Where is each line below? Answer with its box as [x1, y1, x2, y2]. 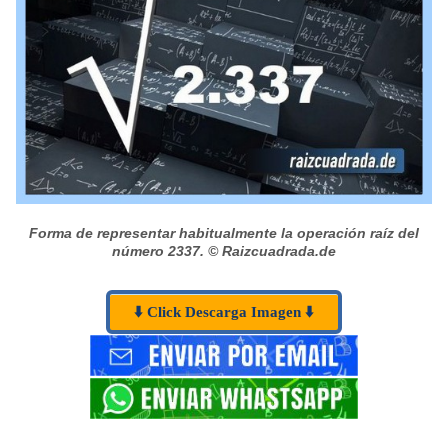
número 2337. [112, 242, 204, 259]
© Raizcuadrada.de [204, 242, 336, 259]
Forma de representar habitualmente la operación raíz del [29, 224, 419, 241]
